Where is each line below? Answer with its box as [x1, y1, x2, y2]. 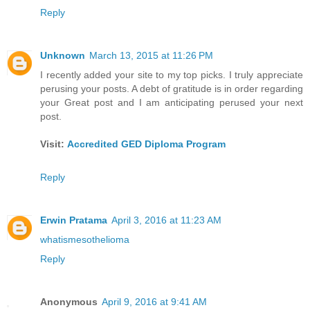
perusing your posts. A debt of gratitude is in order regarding [40, 83, 303, 95]
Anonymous [40, 296, 98, 308]
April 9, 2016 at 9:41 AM [102, 296, 207, 308]
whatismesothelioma [40, 234, 129, 246]
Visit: [40, 138, 64, 150]
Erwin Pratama [40, 215, 107, 226]
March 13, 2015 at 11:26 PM [89, 50, 213, 62]
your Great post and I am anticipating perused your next [40, 97, 303, 109]
